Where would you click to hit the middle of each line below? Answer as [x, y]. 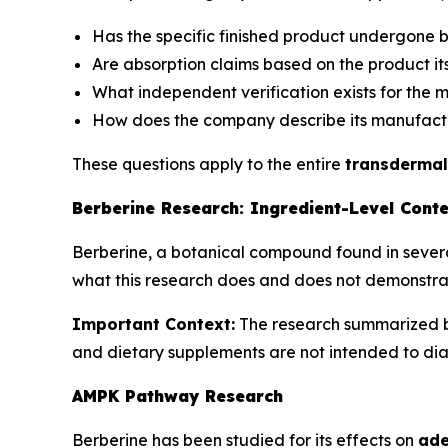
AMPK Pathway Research [177, 395]
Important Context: [153, 323]
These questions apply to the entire [208, 163]
